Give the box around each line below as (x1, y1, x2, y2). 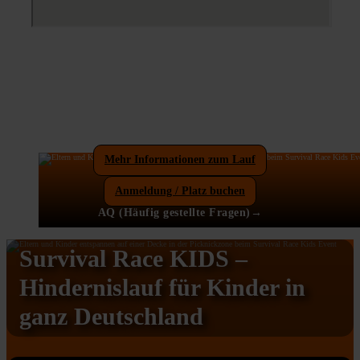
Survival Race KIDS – (19, 245, 247, 272)
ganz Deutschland (19, 303, 203, 330)
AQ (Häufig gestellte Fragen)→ (97, 207, 263, 219)
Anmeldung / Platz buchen (115, 184, 245, 197)
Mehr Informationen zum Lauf (104, 153, 256, 166)
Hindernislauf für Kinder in (19, 274, 305, 301)
